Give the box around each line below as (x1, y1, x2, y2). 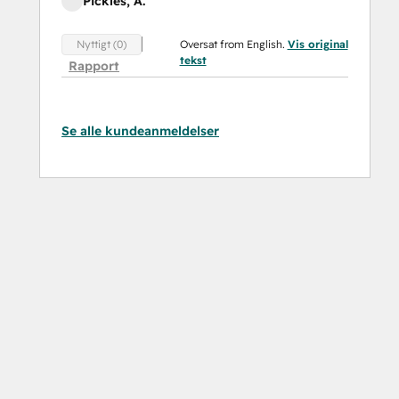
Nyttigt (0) (77, 37, 126, 51)
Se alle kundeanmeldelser (61, 123, 219, 139)
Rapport (69, 58, 119, 74)
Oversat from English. (179, 37, 288, 51)
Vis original (287, 37, 348, 51)
